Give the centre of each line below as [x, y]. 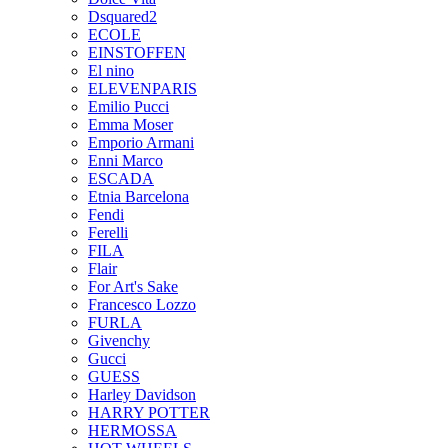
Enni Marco [125, 160]
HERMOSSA [132, 430]
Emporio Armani [141, 142]
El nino [111, 70]
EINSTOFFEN [137, 52]
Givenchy [119, 340]
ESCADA [121, 178]
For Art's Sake [133, 286]
